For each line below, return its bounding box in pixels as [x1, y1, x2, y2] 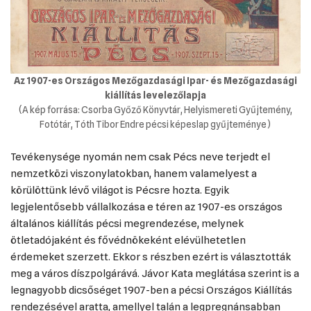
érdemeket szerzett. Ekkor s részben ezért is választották [10, 251, 291, 263]
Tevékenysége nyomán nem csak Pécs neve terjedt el [10, 151, 270, 163]
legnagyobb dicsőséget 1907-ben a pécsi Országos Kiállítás [10, 284, 292, 296]
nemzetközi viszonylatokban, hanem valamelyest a [10, 167, 257, 180]
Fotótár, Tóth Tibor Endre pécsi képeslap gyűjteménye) [39, 119, 272, 130]
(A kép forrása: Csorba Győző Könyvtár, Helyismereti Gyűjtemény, [19, 104, 292, 115]
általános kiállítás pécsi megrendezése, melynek [10, 217, 244, 230]
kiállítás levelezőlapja [105, 90, 206, 101]
